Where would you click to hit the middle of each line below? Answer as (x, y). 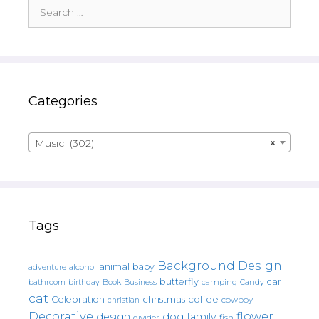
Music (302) (64, 143)
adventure (47, 267)
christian (124, 300)
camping (219, 282)
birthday (84, 282)
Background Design (220, 265)
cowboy (237, 299)
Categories (63, 101)
